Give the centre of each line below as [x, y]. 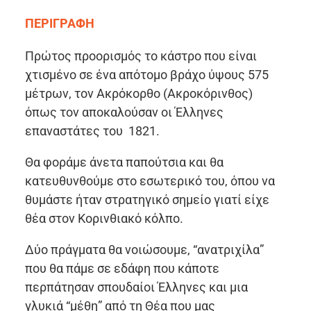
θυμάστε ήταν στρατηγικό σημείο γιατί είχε [147, 200]
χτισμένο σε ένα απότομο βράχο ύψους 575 [148, 75]
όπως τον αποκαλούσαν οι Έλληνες [124, 112]
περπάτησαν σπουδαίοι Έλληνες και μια [136, 287]
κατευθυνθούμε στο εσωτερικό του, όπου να [150, 181]
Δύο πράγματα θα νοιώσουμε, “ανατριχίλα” [144, 250]
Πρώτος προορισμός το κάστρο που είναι [141, 56]
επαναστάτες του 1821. [92, 131]
